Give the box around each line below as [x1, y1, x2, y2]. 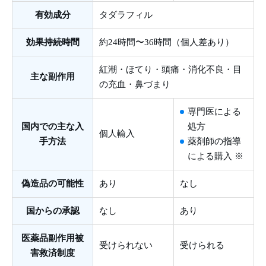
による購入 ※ [188, 151, 243, 161]
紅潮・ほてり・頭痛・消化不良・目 [99, 65, 242, 75]
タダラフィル [99, 10, 153, 20]
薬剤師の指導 [188, 137, 241, 147]
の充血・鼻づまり [99, 80, 170, 90]
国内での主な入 [21, 122, 84, 132]
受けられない [99, 240, 153, 251]
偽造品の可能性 [21, 179, 84, 189]
